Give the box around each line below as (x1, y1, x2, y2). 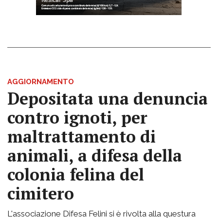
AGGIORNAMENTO (7, 77, 74, 87)
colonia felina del (7, 163, 144, 186)
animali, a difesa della (7, 145, 182, 167)
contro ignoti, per (7, 107, 147, 129)
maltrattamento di (7, 126, 156, 148)
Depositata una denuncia (7, 88, 208, 110)
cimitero (7, 182, 74, 205)
